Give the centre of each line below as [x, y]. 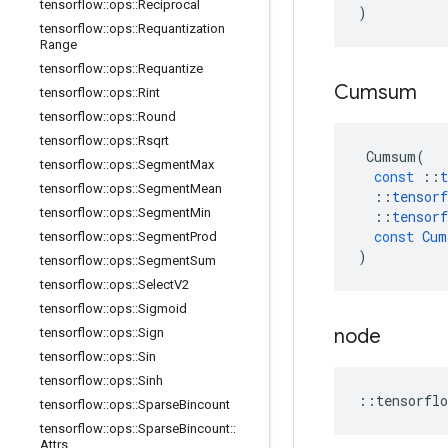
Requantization [181, 28]
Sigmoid [162, 308]
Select [156, 284]
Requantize [170, 68]
